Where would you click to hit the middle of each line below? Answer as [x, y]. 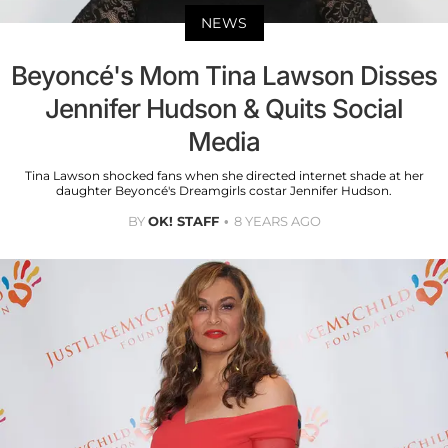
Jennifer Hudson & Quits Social [224, 109]
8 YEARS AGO [277, 221]
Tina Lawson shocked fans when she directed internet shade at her [224, 176]
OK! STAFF [183, 221]
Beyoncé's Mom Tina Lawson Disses [224, 76]
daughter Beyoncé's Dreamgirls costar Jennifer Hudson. [224, 191]
